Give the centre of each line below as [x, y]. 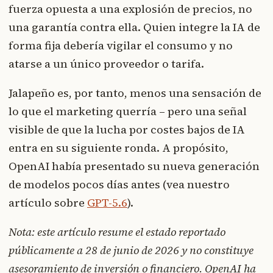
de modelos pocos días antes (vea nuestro [119, 184]
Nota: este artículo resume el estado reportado [117, 232]
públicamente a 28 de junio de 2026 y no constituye [131, 250]
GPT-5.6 [107, 202]
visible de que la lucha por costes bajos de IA [127, 129]
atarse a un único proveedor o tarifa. [106, 63]
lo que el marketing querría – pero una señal [128, 111]
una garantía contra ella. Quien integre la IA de [134, 27]
